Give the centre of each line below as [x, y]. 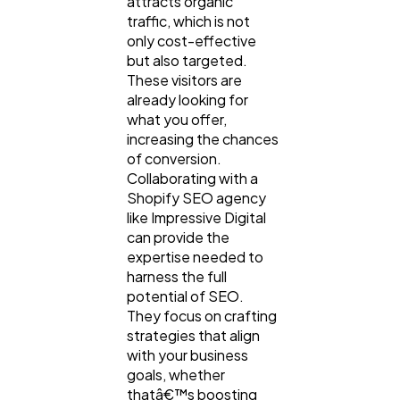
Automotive [96, 210]
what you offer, [177, 120]
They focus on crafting [202, 316]
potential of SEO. [185, 296]
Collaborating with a [192, 179]
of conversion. [174, 159]
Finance [82, 88]
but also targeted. [187, 61]
